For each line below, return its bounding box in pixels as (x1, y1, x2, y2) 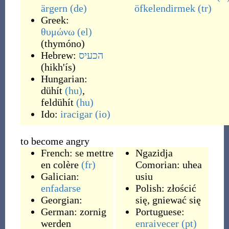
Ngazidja (135, 147, 173, 158)
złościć (167, 182, 196, 194)
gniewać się (152, 194, 201, 205)
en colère (40, 159, 79, 170)
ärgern (40, 3, 67, 14)
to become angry (20, 135, 89, 147)
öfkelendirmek (134, 3, 195, 14)
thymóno (44, 38, 81, 49)
